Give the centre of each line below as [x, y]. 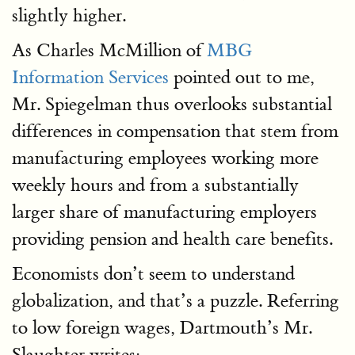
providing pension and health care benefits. [172, 239]
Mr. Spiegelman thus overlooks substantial [172, 104]
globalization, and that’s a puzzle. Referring [176, 301]
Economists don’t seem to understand [153, 274]
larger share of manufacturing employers [164, 212]
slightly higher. [69, 15]
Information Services [90, 77]
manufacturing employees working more [165, 158]
